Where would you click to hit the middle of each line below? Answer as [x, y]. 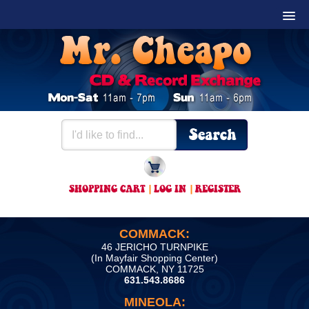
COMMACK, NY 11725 [154, 269]
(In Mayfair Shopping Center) [154, 258]
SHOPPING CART [107, 190]
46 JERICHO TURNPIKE [154, 247]
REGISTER [218, 190]
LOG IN [170, 190]
